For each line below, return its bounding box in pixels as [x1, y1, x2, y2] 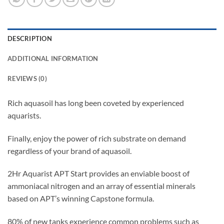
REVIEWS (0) [7, 74, 47, 82]
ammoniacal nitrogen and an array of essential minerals [7, 181, 195, 191]
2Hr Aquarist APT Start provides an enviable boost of [7, 168, 189, 178]
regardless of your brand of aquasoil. [7, 145, 131, 155]
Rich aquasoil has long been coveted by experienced [7, 97, 184, 107]
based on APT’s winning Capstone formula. [7, 193, 154, 203]
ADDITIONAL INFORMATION [7, 54, 98, 62]
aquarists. [7, 110, 41, 120]
